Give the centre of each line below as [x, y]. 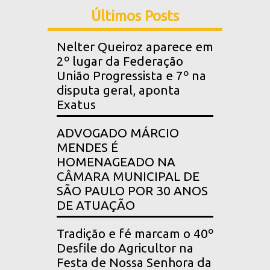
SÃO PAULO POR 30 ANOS [132, 191]
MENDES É [87, 148]
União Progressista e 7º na [131, 76]
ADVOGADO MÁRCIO [118, 133]
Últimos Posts [135, 16]
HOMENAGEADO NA [116, 162]
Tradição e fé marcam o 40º [135, 234]
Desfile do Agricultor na [125, 248]
